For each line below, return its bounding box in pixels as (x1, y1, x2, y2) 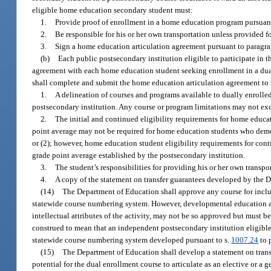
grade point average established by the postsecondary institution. (32, 150, 246, 160)
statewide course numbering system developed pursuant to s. (32, 235, 232, 244)
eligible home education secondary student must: (32, 5, 194, 15)
